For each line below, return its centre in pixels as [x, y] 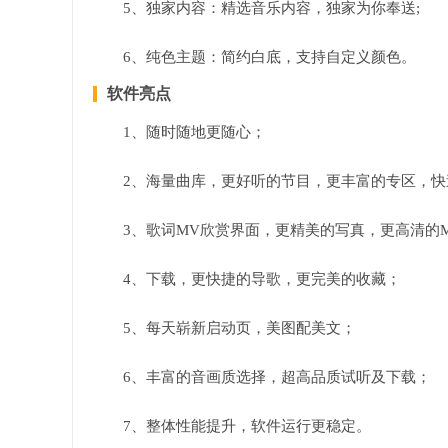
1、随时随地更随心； [194, 132]
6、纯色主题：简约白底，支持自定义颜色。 [269, 57]
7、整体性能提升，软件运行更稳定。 [247, 426]
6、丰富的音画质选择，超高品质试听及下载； [277, 377]
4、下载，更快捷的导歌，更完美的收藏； [262, 279]
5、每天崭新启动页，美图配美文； [239, 328]
